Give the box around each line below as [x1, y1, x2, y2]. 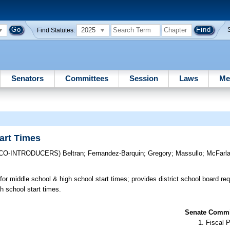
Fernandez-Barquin [88, 149, 144, 158]
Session [129, 73, 158, 83]
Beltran [63, 149, 84, 158]
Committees [65, 73, 108, 83]
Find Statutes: [37, 27, 75, 33]
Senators [11, 73, 44, 83]
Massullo [176, 149, 203, 158]
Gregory [148, 149, 172, 158]
